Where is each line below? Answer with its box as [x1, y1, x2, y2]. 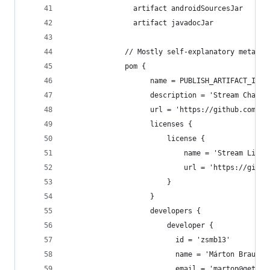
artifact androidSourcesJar [66, 4, 243, 13]
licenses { [66, 120, 192, 128]
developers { [66, 207, 201, 215]
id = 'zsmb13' [66, 236, 230, 244]
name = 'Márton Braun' [66, 250, 264, 259]
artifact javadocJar [66, 19, 213, 27]
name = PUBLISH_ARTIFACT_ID [66, 77, 260, 85]
